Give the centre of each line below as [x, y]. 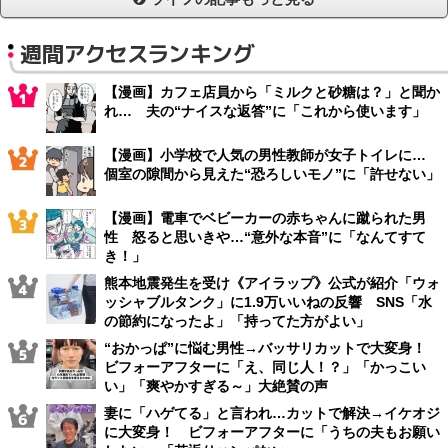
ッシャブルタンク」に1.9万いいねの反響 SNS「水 [268, 301]
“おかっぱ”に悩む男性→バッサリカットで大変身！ [272, 347]
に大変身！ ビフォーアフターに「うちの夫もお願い [272, 431]
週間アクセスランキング [137, 53]
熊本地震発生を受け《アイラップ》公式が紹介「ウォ [272, 282]
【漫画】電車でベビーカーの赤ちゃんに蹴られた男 [265, 217]
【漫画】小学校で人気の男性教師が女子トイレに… [272, 154]
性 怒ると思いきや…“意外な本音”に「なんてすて [265, 236]
